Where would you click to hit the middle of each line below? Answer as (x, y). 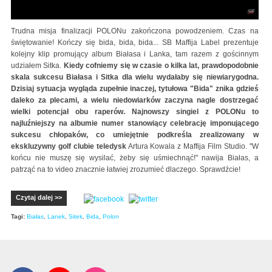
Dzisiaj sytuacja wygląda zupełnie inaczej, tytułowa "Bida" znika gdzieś (135, 89)
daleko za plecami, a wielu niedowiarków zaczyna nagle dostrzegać (135, 100)
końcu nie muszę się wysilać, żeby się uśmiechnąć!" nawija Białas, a (135, 158)
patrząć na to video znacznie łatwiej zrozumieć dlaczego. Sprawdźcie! (126, 169)
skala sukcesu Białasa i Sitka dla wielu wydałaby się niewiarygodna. (135, 77)
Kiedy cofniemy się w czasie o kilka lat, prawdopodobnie (161, 66)
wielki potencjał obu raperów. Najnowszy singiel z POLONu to (135, 112)
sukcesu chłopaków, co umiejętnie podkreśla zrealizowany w (135, 135)
